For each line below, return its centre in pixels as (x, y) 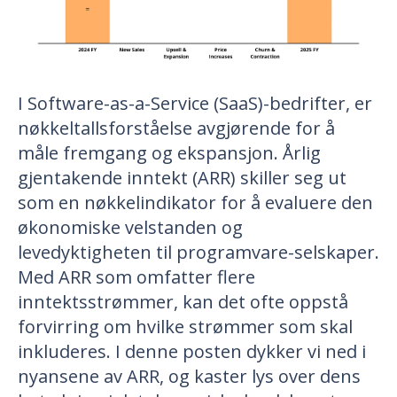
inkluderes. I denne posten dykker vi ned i (192, 352)
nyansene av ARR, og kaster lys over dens (189, 377)
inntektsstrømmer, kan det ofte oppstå (183, 302)
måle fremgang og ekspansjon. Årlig (169, 153)
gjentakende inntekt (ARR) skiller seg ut (182, 178)
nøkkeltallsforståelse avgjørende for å (176, 128)
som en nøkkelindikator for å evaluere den (195, 203)
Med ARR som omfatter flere (136, 277)
